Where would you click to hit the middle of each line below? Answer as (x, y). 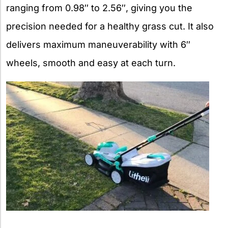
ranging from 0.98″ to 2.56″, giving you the (99, 8)
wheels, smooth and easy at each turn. (91, 63)
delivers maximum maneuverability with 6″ (98, 44)
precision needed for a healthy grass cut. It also (110, 26)
